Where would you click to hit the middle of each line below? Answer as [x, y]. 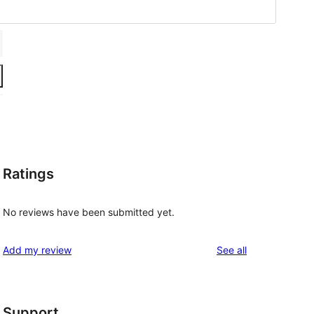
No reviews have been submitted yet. [89, 212]
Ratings [28, 173]
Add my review [37, 250]
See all [232, 250]
